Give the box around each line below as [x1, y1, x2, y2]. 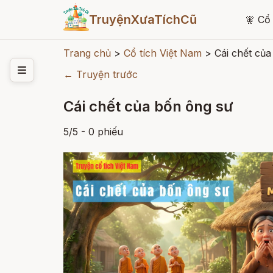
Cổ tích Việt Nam [124, 47, 202, 59]
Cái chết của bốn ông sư [63, 97, 233, 115]
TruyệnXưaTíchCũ [88, 12, 197, 27]
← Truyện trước [63, 68, 138, 80]
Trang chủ [63, 47, 111, 59]
